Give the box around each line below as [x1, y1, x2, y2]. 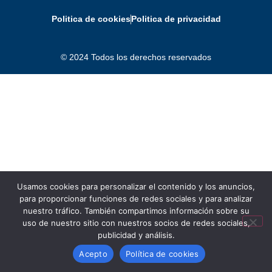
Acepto [79, 248, 107, 259]
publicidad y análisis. [97, 230, 175, 240]
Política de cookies [125, 248, 199, 259]
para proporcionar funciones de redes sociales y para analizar [19, 194, 253, 203]
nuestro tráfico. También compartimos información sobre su [22, 206, 250, 216]
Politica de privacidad [131, 14, 221, 24]
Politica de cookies [51, 14, 131, 24]
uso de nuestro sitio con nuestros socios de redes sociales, [22, 218, 250, 228]
